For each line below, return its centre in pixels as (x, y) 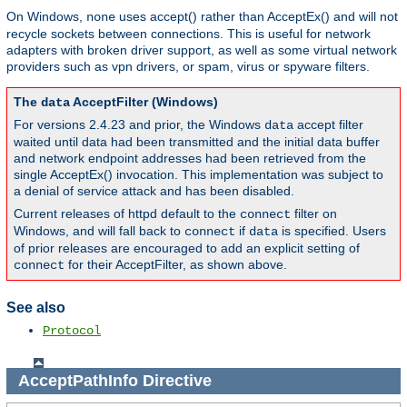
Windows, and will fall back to (99, 231)
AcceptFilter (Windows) (144, 102)
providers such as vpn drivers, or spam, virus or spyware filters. (188, 67)
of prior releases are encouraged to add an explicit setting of (187, 248)
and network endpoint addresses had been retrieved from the (190, 159)
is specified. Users (332, 231)
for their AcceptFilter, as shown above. (176, 265)
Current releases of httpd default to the (127, 214)
